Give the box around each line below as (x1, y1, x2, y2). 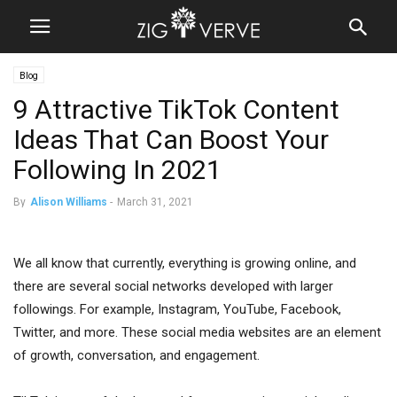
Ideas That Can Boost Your (13, 124, 329, 155)
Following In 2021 (13, 154, 222, 185)
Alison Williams (30, 196, 107, 208)
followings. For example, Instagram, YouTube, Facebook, (13, 301, 341, 317)
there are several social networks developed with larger (13, 278, 333, 294)
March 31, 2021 (117, 196, 193, 208)
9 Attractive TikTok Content (13, 94, 339, 125)
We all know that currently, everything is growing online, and (13, 255, 356, 271)
